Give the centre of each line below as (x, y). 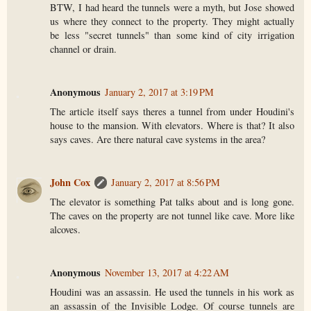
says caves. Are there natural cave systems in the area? (158, 139)
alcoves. (66, 229)
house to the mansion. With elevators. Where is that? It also (172, 125)
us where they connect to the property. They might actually (172, 21)
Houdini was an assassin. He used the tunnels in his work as (172, 292)
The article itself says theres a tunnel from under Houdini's (172, 111)
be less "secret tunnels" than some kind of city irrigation (172, 35)
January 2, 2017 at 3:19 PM (160, 92)
